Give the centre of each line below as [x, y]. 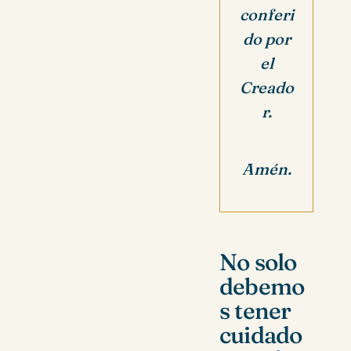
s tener [255, 310]
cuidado [261, 335]
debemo [262, 286]
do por [266, 39]
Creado [266, 88]
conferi [266, 15]
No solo [258, 262]
